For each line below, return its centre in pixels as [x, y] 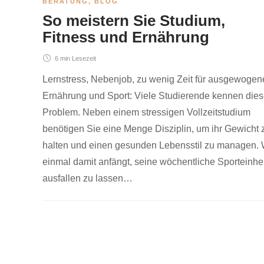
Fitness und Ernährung [126, 37]
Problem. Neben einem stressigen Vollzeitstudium [146, 112]
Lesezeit [84, 58]
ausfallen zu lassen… [88, 178]
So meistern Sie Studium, [134, 20]
